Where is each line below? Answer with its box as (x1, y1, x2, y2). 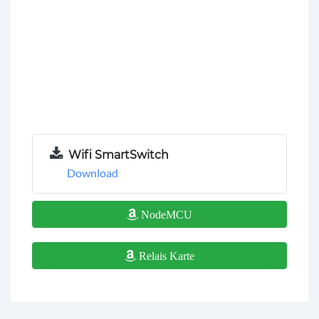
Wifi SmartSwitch (68, 147, 169, 162)
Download (67, 165, 118, 179)
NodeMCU (138, 208, 192, 220)
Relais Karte (136, 249, 194, 261)
